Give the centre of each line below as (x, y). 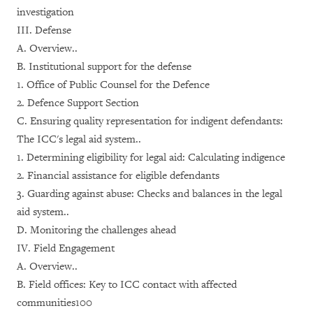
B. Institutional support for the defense (104, 67)
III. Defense (44, 30)
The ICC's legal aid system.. (79, 139)
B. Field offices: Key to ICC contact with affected (127, 285)
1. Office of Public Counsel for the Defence (113, 85)
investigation (45, 12)
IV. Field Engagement (66, 248)
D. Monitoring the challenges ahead (96, 230)
